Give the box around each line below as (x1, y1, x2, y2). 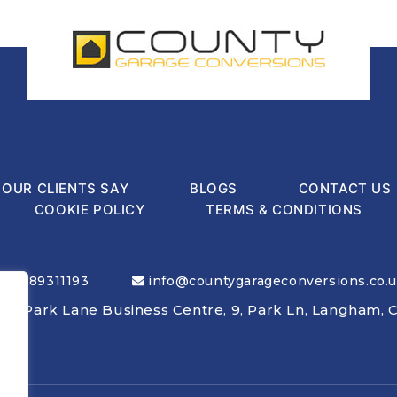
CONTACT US (298, 180, 392, 197)
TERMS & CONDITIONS (206, 201, 363, 218)
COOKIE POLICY (34, 201, 145, 218)
